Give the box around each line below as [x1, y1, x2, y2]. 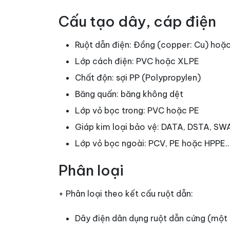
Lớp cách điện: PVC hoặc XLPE [75, 56, 199, 67]
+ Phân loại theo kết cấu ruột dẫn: [59, 188, 193, 199]
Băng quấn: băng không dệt [75, 89, 183, 100]
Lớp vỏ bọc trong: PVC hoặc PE [75, 105, 199, 116]
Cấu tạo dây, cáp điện [59, 12, 216, 31]
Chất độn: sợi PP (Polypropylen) [75, 72, 201, 83]
